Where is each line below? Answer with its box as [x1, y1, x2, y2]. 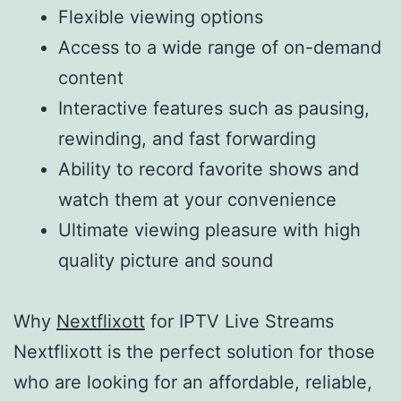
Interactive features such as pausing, [58, 97, 370, 119]
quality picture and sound [58, 249, 273, 271]
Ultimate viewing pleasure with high [58, 218, 361, 241]
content [58, 66, 124, 89]
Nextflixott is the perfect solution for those [13, 340, 375, 363]
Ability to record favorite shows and [58, 158, 359, 180]
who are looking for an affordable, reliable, [13, 371, 372, 393]
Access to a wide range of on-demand [58, 36, 381, 58]
